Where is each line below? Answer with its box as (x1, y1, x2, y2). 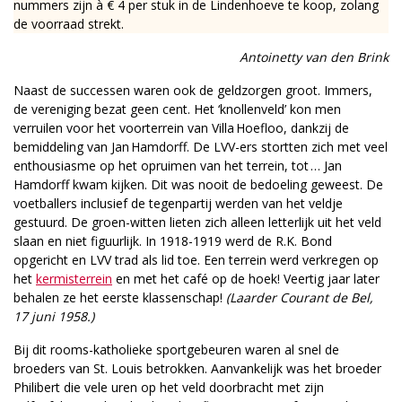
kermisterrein (36, 270, 112, 288)
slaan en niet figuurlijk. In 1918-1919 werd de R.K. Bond (13, 232, 332, 250)
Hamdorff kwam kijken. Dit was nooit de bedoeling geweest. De (13, 176, 383, 194)
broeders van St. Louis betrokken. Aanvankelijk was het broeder (13, 360, 381, 378)
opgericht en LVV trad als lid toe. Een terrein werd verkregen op (13, 251, 379, 269)
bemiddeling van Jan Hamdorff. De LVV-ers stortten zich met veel (13, 138, 388, 156)
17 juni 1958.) (13, 308, 94, 326)
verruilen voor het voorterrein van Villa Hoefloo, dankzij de (13, 119, 349, 137)
